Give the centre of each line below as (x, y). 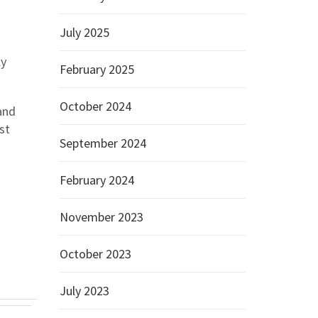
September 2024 (103, 143)
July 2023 (84, 291)
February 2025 (97, 69)
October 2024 (95, 106)
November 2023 (101, 217)
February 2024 (97, 180)
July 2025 (84, 32)
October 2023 (95, 254)
